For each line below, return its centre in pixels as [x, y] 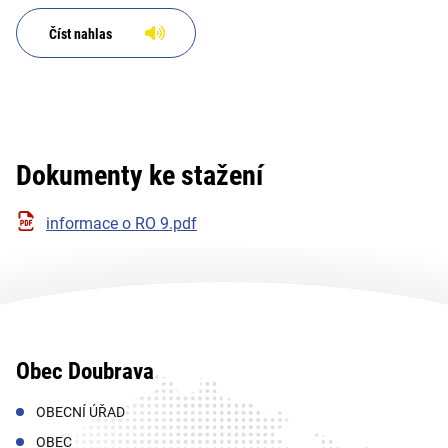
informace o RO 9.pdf [121, 223]
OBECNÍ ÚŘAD [80, 411]
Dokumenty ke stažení [139, 175]
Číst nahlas [80, 33]
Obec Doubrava [85, 371]
